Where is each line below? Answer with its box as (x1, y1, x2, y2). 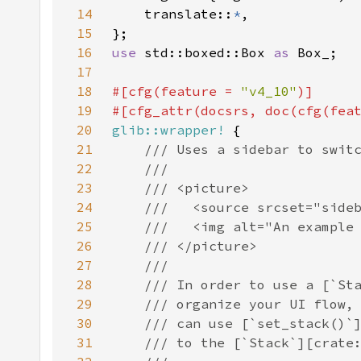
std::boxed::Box (144, 44, 273, 60)
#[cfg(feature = (112, 83, 241, 99)
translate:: (112, 6, 233, 22)
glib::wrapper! (112, 122, 225, 138)
